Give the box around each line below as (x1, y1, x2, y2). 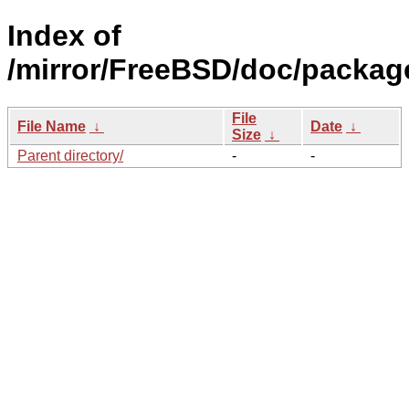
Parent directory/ (17, 147, 123, 163)
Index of (7, 19, 121, 53)
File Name (17, 118, 86, 134)
